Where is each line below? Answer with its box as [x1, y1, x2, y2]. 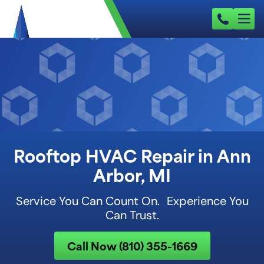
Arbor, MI [93, 161, 171, 188]
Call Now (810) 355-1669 [67, 237, 197, 254]
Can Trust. [105, 208, 159, 222]
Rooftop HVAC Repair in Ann [13, 141, 251, 169]
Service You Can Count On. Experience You [15, 194, 249, 208]
